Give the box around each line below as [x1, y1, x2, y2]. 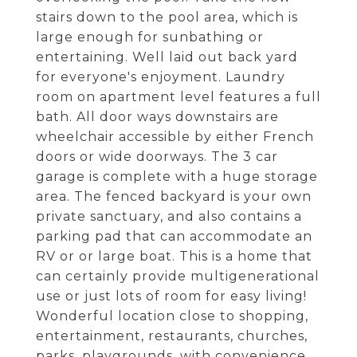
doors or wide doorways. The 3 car [36, 149, 278, 164]
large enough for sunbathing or [36, 29, 264, 45]
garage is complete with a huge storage [36, 169, 318, 184]
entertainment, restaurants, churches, [36, 328, 308, 343]
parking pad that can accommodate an [36, 229, 312, 244]
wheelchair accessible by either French [36, 129, 314, 144]
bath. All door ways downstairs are [36, 109, 279, 124]
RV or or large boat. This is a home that [36, 249, 312, 264]
